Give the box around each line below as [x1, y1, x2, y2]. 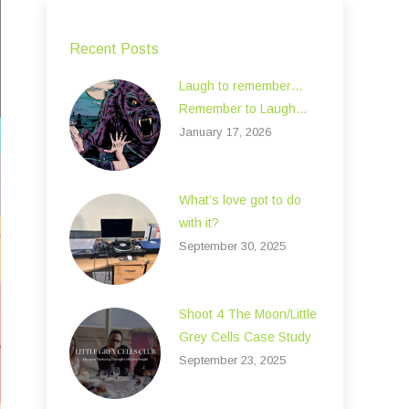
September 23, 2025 [179, 353, 286, 367]
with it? [179, 215, 219, 230]
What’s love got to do [179, 193, 301, 207]
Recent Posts [69, 41, 159, 57]
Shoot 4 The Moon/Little [179, 307, 317, 321]
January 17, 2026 [179, 125, 271, 139]
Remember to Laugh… [179, 101, 308, 116]
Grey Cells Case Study [179, 330, 311, 344]
